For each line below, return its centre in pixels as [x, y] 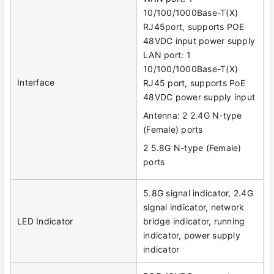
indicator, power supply [192, 235]
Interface [36, 83]
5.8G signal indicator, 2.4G [198, 193]
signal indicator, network [194, 207]
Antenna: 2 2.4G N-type [193, 116]
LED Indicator [45, 221]
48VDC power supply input [199, 97]
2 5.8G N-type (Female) [192, 148]
